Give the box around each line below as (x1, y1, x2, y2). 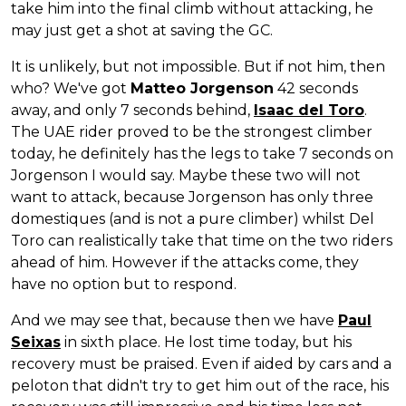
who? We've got (11, 79, 130, 97)
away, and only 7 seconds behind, (11, 101, 254, 119)
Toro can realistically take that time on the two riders (11, 231, 392, 249)
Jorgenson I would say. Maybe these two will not (11, 166, 361, 184)
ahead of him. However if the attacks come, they (11, 253, 359, 271)
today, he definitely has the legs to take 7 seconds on (11, 144, 393, 162)
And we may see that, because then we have (11, 311, 338, 329)
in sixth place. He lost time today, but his (61, 333, 352, 351)
